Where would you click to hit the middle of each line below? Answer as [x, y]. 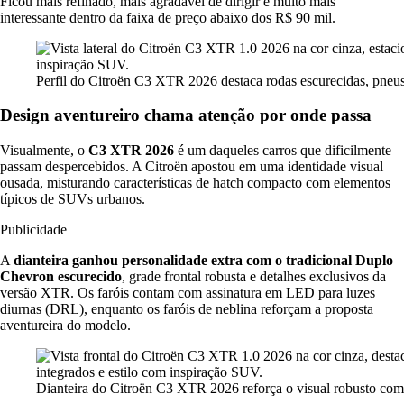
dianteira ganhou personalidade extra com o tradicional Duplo [203, 261]
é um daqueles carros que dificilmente [283, 151]
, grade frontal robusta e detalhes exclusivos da [254, 277]
